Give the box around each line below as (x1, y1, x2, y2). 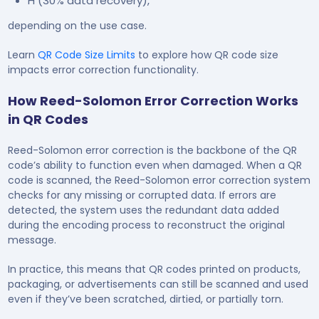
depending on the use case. (7, 18, 147, 33)
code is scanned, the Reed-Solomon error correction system (7, 172, 310, 187)
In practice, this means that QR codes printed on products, (7, 261, 300, 276)
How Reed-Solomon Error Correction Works (7, 91, 298, 110)
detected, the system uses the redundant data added (7, 202, 279, 217)
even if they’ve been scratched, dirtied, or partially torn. (7, 291, 283, 306)
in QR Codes (7, 110, 88, 128)
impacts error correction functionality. (7, 62, 199, 77)
